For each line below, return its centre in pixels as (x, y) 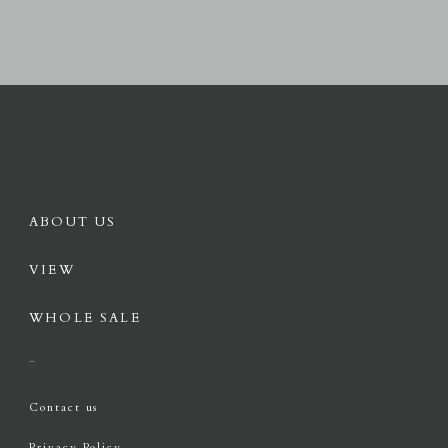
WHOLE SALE (85, 318)
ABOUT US (72, 222)
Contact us (63, 407)
